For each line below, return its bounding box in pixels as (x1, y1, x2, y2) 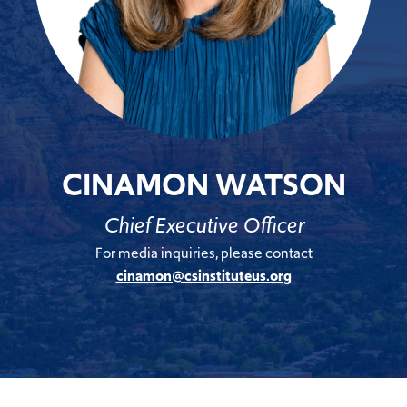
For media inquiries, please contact (94, 242, 313, 263)
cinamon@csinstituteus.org (115, 264, 292, 286)
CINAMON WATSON (61, 164, 346, 207)
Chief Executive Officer (103, 210, 304, 240)
